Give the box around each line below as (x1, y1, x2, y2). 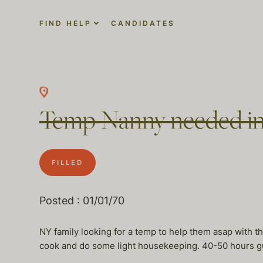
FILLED (52, 159, 83, 167)
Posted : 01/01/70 (39, 194, 124, 207)
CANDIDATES (111, 19, 175, 28)
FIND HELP (39, 19, 92, 28)
